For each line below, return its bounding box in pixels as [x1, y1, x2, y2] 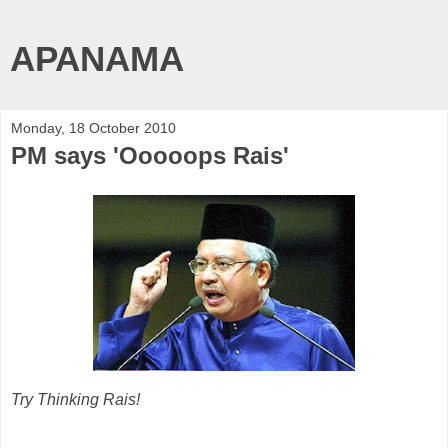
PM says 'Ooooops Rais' [11, 142, 289, 169]
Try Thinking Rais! [11, 390, 140, 408]
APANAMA [10, 40, 184, 78]
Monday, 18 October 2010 [11, 120, 176, 136]
